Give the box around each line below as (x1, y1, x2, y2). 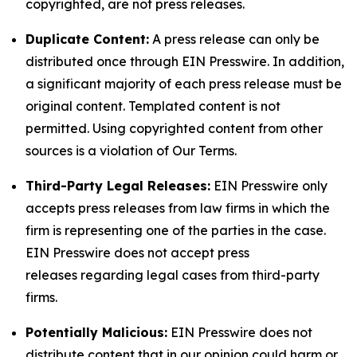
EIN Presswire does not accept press (25, 245, 249, 261)
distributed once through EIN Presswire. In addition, (25, 53, 344, 69)
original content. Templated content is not (25, 98, 280, 114)
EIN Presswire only (210, 178, 328, 194)
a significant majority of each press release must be (25, 76, 342, 92)
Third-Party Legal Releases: (25, 178, 210, 194)
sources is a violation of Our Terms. (25, 143, 237, 159)
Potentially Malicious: (25, 324, 167, 340)
